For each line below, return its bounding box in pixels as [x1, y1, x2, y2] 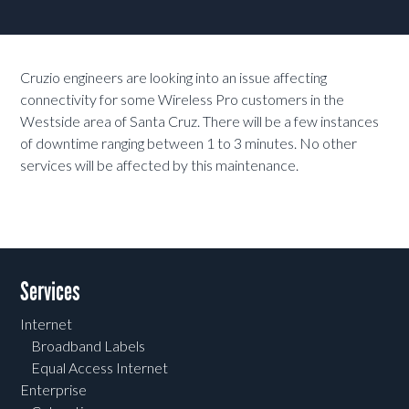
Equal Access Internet [31, 359, 169, 377]
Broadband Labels [31, 337, 146, 355]
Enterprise [20, 381, 88, 399]
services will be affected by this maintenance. [20, 156, 299, 174]
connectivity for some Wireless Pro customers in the [20, 90, 345, 109]
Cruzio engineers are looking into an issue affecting [20, 68, 328, 87]
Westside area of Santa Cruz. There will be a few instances [20, 112, 380, 131]
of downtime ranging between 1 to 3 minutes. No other [20, 134, 358, 152]
